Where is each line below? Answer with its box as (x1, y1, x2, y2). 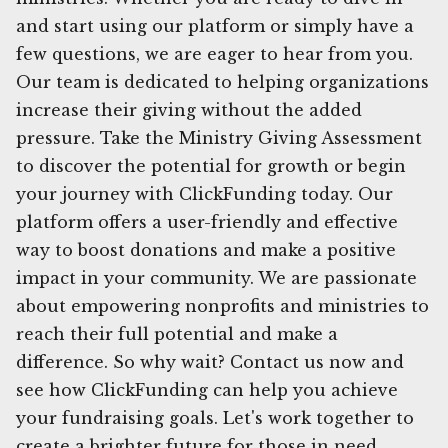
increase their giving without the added (16, 99, 362, 120)
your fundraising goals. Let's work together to (16, 407, 414, 428)
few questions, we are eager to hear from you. (16, 43, 413, 64)
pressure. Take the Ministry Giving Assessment (16, 127, 422, 148)
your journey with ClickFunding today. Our (16, 183, 393, 204)
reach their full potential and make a (16, 323, 338, 344)
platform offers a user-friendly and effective (16, 211, 398, 232)
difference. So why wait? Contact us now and (16, 351, 404, 372)
